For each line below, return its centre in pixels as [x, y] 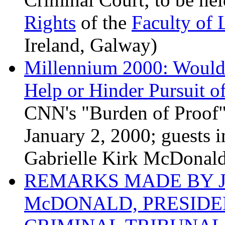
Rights [50, 23]
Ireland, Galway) [91, 45]
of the [104, 23]
